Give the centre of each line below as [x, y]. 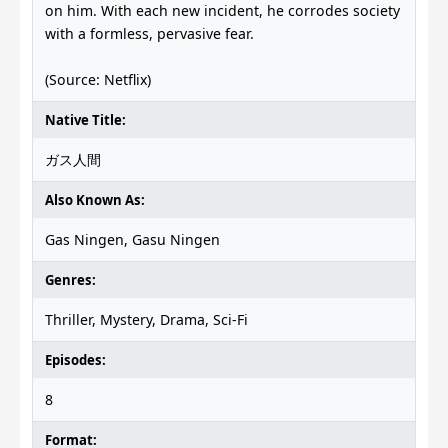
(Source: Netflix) [98, 79]
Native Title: [85, 120]
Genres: [70, 280]
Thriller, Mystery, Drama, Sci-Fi [146, 319]
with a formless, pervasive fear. [149, 33]
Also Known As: [95, 200]
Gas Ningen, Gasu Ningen [132, 239]
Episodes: [75, 360]
